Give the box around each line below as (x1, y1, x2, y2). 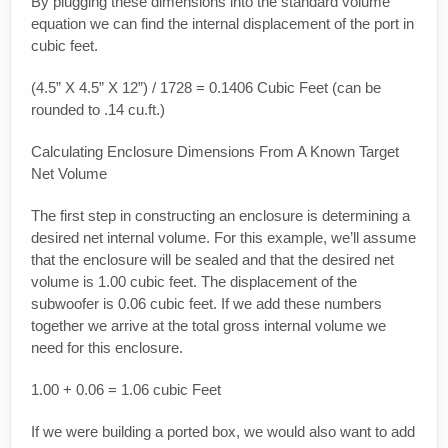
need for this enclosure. (31, 339, 183, 357)
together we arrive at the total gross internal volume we (31, 317, 386, 335)
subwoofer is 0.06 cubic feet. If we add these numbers (31, 295, 382, 313)
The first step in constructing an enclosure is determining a (31, 207, 410, 225)
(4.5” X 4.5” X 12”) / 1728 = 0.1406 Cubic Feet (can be (31, 79, 381, 97)
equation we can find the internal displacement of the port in (31, 15, 414, 33)
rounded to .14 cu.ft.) (31, 101, 165, 119)
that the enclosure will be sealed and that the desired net (31, 251, 394, 269)
